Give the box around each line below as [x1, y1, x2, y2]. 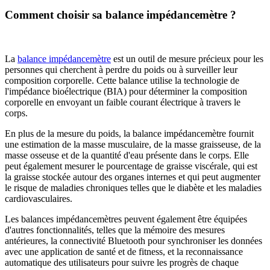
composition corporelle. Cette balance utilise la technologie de [5, 75, 239, 86]
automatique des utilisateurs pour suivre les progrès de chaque [5, 257, 239, 268]
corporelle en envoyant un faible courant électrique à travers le [5, 97, 240, 108]
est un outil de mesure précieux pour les [111, 54, 263, 64]
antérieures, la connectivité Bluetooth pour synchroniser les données [5, 236, 262, 246]
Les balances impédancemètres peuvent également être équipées [5, 214, 247, 225]
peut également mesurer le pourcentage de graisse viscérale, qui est [5, 161, 257, 172]
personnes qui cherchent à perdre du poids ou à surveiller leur [5, 64, 237, 75]
